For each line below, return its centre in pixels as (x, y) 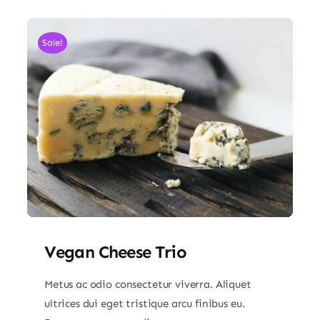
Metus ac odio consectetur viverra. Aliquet (147, 285)
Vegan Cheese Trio (115, 252)
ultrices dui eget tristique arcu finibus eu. (144, 304)
